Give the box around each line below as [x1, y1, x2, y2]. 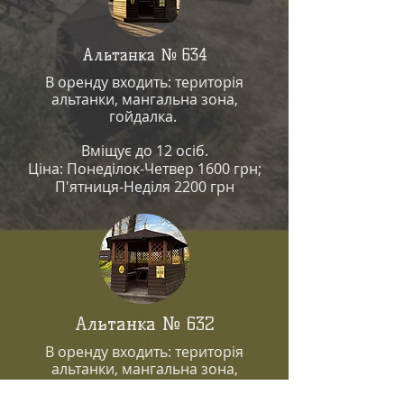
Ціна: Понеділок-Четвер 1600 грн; [27, 159, 262, 179]
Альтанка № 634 [81, 45, 207, 65]
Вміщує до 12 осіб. [80, 141, 208, 161]
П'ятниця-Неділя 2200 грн [54, 177, 234, 197]
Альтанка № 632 [74, 313, 215, 335]
